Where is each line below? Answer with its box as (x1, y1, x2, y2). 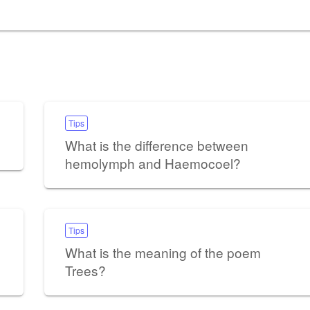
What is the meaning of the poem (64, 242, 261, 262)
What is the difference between (64, 135, 248, 154)
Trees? (64, 260, 106, 280)
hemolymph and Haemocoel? (64, 153, 241, 172)
